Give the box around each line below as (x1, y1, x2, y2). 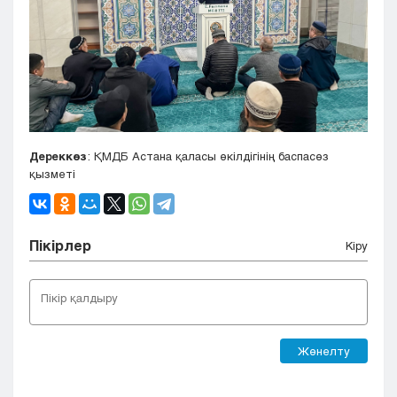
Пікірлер (29, 237, 91, 254)
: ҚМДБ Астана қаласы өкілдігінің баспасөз (87, 149, 329, 164)
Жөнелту (298, 344, 350, 359)
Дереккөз (29, 149, 87, 164)
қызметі (29, 167, 75, 182)
